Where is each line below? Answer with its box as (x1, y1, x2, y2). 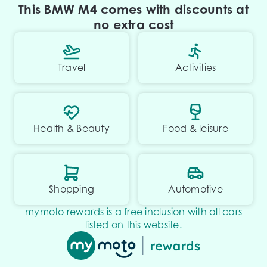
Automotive (168, 183, 223, 195)
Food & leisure (163, 122, 228, 134)
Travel (57, 61, 86, 73)
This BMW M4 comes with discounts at (18, 1, 249, 17)
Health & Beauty (33, 122, 110, 134)
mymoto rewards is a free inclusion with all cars (25, 206, 242, 218)
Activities (175, 61, 216, 73)
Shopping (49, 183, 94, 195)
